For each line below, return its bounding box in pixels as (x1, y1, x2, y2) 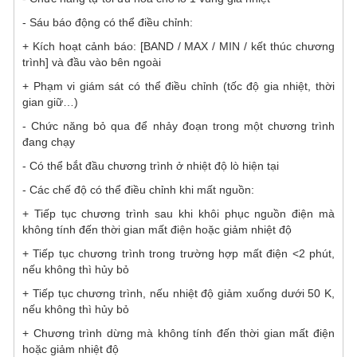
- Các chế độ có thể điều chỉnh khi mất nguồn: (22, 182, 254, 196)
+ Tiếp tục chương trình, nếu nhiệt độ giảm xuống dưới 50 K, (22, 286, 335, 300)
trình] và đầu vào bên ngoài (22, 55, 161, 69)
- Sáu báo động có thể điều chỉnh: (22, 15, 193, 29)
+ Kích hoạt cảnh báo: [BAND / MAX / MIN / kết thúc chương (22, 39, 335, 53)
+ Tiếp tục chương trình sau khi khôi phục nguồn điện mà (22, 206, 335, 220)
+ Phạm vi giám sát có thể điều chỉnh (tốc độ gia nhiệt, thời (22, 79, 335, 92)
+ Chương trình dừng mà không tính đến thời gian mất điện (22, 326, 335, 339)
